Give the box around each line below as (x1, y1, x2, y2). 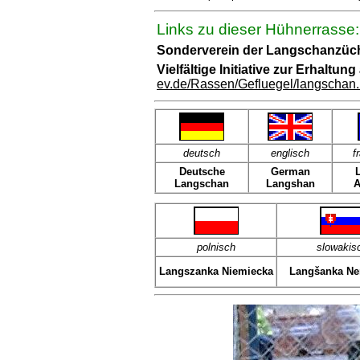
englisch (271, 147, 309, 159)
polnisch (196, 241, 235, 253)
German (270, 166, 310, 178)
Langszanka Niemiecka (158, 265, 273, 277)
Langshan (265, 178, 315, 190)
